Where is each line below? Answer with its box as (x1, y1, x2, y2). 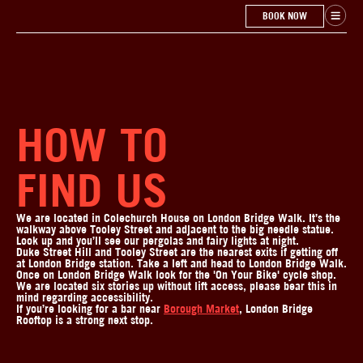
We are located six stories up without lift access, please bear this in (16, 279, 337, 293)
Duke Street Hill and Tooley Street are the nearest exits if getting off (16, 245, 338, 259)
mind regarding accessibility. (16, 290, 153, 305)
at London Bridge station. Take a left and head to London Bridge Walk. (16, 256, 347, 271)
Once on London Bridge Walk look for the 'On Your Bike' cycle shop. (16, 267, 336, 282)
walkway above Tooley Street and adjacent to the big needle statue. (16, 222, 334, 237)
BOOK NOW (263, 10, 307, 22)
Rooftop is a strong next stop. (16, 313, 153, 327)
